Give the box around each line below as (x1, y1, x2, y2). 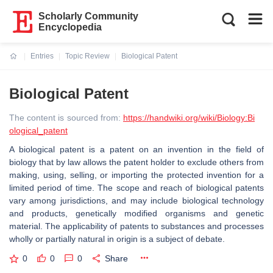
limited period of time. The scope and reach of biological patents (9, 183, 264, 193)
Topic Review (65, 52, 110, 60)
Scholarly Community (38, 11, 139, 21)
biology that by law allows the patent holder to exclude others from (9, 157, 264, 167)
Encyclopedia (38, 22, 102, 32)
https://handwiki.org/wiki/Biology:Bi (123, 113, 255, 122)
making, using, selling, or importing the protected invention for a (9, 170, 264, 180)
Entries (30, 52, 54, 60)
